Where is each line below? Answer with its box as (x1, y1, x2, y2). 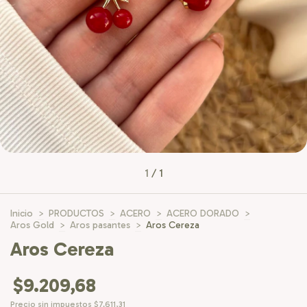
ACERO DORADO (167, 208, 239, 219)
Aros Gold (10, 219, 54, 231)
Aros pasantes (70, 219, 130, 231)
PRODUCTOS (49, 208, 104, 219)
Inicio (10, 208, 33, 219)
